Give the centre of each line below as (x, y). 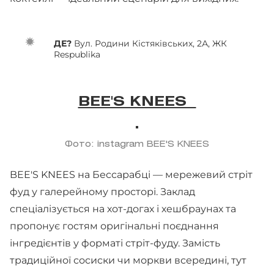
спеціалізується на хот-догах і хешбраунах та (123, 209)
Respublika (77, 54)
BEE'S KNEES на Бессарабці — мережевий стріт (131, 175)
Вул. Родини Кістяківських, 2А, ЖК (150, 43)
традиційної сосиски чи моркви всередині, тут (128, 260)
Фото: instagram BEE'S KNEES (137, 145)
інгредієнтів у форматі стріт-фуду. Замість (115, 243)
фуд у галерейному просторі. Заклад (102, 192)
